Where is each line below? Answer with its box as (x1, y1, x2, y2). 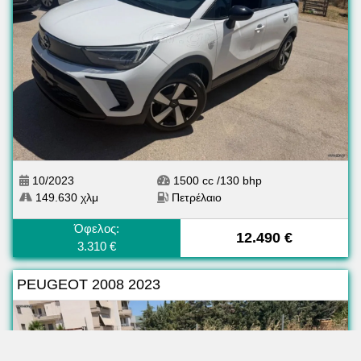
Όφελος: (74, 222, 119, 236)
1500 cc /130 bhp (170, 174, 262, 188)
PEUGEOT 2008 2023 (17, 276, 160, 293)
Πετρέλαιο (168, 191, 225, 205)
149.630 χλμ (32, 191, 98, 205)
